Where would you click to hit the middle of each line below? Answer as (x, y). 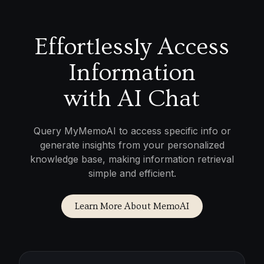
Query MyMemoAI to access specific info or (132, 131)
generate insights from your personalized (132, 145)
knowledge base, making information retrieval (132, 159)
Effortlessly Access (132, 47)
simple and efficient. (132, 174)
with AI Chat (132, 99)
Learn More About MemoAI (132, 207)
